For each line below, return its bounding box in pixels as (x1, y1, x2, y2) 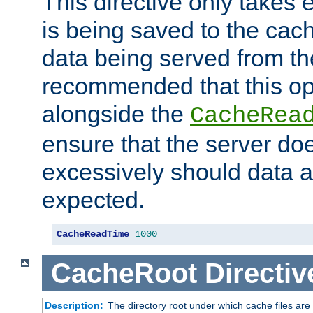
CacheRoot (50, 257, 197, 289)
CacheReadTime (57, 228, 129, 240)
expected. (42, 186, 145, 213)
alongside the (42, 100, 190, 127)
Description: (44, 300, 103, 312)
